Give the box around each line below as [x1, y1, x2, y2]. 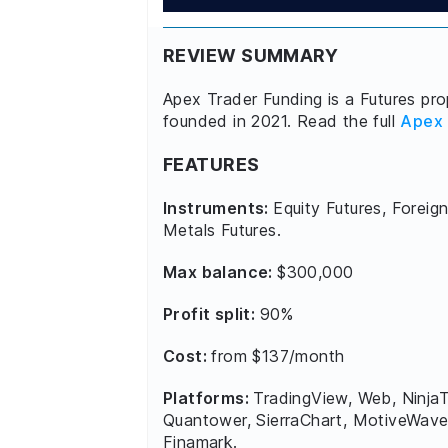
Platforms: [163, 387, 254, 408]
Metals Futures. [163, 219, 282, 240]
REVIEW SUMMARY [163, 44, 339, 66]
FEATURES [163, 153, 260, 175]
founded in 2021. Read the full [163, 110, 401, 131]
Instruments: [163, 197, 274, 218]
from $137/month [211, 345, 345, 366]
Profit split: [163, 303, 260, 324]
